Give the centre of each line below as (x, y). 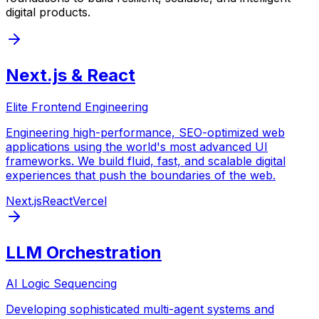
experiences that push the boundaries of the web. (141, 175)
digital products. (48, 12)
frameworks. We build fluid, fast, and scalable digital (146, 161)
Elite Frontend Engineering (77, 106)
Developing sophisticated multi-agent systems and (140, 309)
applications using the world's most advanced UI (137, 146)
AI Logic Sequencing (61, 284)
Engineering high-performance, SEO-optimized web (145, 132)
